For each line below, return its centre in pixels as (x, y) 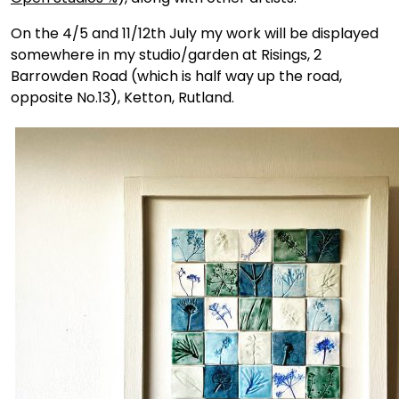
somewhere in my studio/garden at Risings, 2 (166, 55)
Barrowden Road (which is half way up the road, (176, 77)
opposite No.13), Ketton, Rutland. (122, 98)
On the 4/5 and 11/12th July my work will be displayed (195, 34)
